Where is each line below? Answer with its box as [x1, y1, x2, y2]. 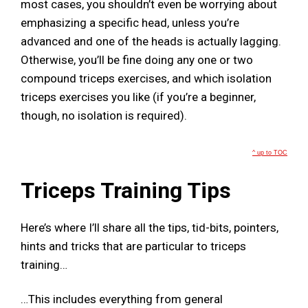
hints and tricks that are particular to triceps [21, 239, 246, 253]
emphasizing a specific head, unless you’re [21, 16, 239, 30]
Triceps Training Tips [21, 177, 231, 203]
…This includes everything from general [21, 292, 223, 307]
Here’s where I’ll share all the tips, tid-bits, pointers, [21, 220, 278, 234]
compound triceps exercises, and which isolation [21, 71, 272, 86]
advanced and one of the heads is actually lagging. [21, 34, 281, 49]
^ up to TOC [252, 148, 287, 156]
